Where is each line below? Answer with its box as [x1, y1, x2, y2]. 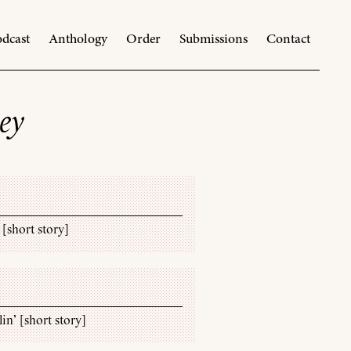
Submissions [179, 28, 248, 49]
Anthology [48, 28, 107, 49]
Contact [266, 28, 310, 49]
